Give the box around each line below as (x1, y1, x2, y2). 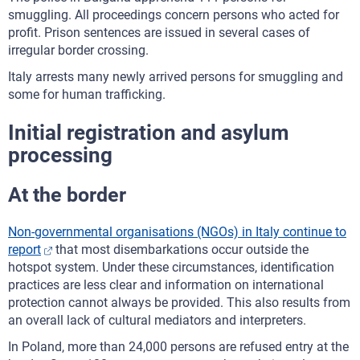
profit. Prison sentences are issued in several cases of (8, 25, 310, 40)
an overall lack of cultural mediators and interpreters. (8, 313, 306, 328)
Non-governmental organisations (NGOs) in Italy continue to (8, 224, 346, 239)
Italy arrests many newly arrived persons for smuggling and (8, 69, 343, 84)
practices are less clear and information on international (8, 277, 324, 292)
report (8, 242, 41, 257)
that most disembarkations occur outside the (52, 242, 309, 257)
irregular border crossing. (8, 43, 149, 58)
